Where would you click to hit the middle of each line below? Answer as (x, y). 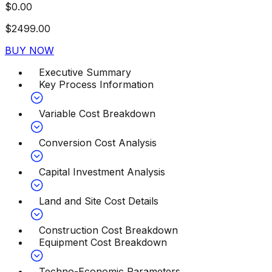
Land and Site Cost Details (99, 201)
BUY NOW (29, 51)
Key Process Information (96, 85)
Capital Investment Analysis (102, 172)
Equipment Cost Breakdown (103, 243)
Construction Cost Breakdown (108, 230)
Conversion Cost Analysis (98, 143)
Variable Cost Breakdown (97, 114)
